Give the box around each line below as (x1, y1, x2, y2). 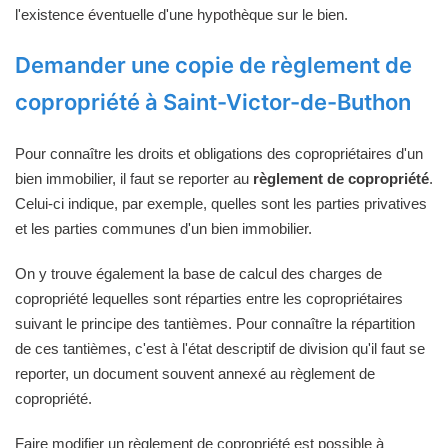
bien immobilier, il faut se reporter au (15, 169, 253, 187)
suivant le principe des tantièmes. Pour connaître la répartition (15, 314, 415, 332)
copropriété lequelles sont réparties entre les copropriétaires (15, 289, 403, 307)
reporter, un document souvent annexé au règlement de (15, 364, 375, 382)
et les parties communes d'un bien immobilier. (15, 219, 312, 237)
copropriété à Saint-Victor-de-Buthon (15, 88, 411, 115)
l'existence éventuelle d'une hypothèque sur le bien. (15, 5, 348, 23)
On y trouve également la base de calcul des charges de (15, 264, 382, 282)
